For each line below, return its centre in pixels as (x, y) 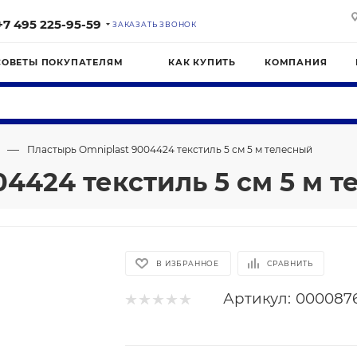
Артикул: (257, 298)
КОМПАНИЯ (296, 62)
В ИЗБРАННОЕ (188, 263)
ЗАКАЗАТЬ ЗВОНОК (155, 24)
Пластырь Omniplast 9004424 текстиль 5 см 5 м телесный (170, 149)
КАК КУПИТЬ (202, 62)
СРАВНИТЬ (290, 263)
